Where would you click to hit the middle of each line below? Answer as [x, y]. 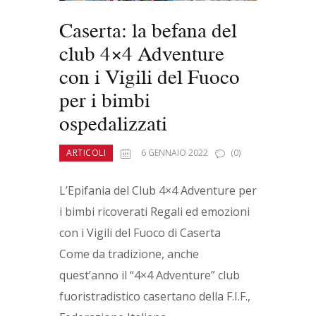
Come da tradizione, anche [129, 254]
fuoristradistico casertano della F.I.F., [155, 297]
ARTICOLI [86, 153]
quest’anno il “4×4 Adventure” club [150, 275]
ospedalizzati [113, 123]
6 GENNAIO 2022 [174, 153]
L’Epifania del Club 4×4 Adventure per [158, 191]
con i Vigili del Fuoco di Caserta [143, 233]
